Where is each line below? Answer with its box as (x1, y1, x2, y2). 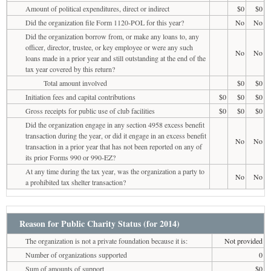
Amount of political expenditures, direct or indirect (25, 3, 169, 13)
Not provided (224, 235, 263, 246)
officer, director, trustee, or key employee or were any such (25, 42, 193, 52)
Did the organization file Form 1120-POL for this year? (25, 17, 184, 27)
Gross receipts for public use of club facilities (25, 105, 155, 116)
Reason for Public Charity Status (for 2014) (19, 217, 180, 230)
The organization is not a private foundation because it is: (25, 235, 188, 246)
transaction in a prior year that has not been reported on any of (25, 141, 202, 151)
